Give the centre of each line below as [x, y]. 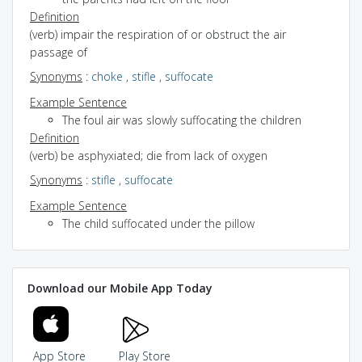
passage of [59, 52]
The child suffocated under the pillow [158, 223]
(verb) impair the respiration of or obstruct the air [158, 34]
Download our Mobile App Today [120, 288]
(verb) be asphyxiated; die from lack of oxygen [149, 155]
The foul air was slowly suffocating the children [182, 120]
